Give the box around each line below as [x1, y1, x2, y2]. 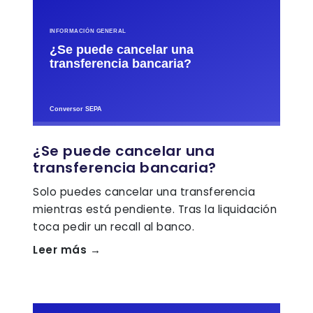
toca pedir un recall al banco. [33, 219, 194, 234]
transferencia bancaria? [33, 157, 217, 177]
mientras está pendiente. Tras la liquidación [33, 201, 277, 217]
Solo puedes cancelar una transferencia [33, 184, 255, 199]
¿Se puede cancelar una [33, 140, 214, 161]
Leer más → [33, 242, 101, 257]
